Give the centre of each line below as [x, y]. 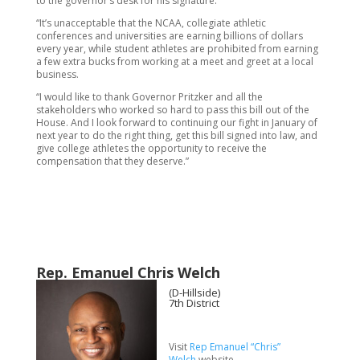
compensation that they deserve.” [112, 161]
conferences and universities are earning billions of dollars [169, 36]
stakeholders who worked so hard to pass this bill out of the [172, 110]
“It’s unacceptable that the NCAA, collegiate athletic [151, 23]
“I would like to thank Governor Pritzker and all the [149, 97]
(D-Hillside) [194, 292]
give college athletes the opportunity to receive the [151, 148]
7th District [194, 303]
